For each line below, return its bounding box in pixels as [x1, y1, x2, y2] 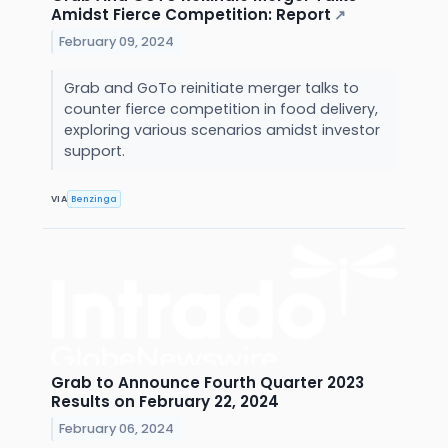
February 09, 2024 [59, 32, 175, 50]
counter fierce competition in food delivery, [63, 98, 378, 119]
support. [63, 140, 129, 161]
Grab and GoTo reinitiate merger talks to [63, 77, 359, 98]
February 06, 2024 [59, 419, 175, 437]
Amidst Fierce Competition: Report [51, 3, 331, 25]
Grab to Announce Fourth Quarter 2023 [51, 372, 364, 394]
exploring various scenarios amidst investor [63, 119, 380, 140]
